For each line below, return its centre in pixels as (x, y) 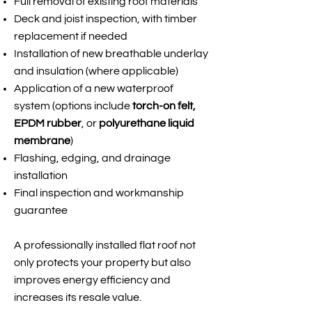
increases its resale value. (78, 297)
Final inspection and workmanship (99, 193)
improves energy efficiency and (92, 280)
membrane (42, 141)
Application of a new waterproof (94, 88)
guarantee (41, 210)
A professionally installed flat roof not (105, 245)
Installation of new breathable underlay (111, 54)
